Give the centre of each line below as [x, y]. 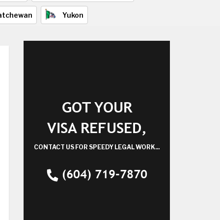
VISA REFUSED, [97, 128]
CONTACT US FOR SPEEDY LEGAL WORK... [97, 147]
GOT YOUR [97, 108]
